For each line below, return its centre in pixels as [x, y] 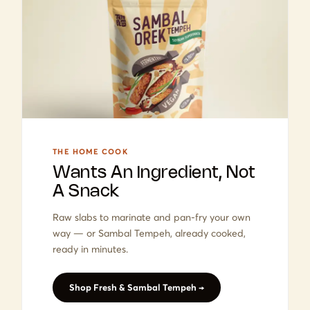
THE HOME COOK [90, 151]
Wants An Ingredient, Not [154, 173]
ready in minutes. [91, 249]
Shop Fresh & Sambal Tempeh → [137, 287]
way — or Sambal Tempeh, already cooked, [149, 233]
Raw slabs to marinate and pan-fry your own [152, 217]
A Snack [86, 192]
